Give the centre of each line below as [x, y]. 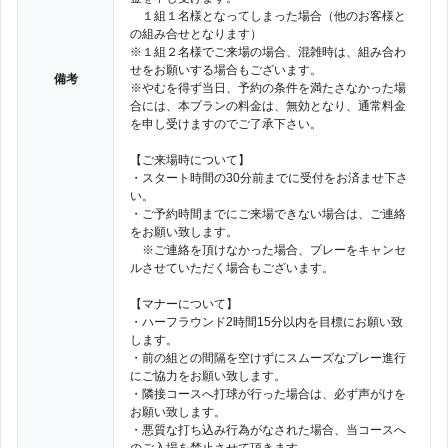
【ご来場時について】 [190, 160]
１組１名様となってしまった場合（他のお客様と [268, 16]
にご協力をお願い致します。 [208, 376]
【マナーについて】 [184, 304]
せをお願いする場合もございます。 [226, 70]
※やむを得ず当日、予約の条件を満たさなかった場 [268, 88]
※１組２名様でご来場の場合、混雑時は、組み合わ [268, 52]
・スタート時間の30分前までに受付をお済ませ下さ [269, 178]
